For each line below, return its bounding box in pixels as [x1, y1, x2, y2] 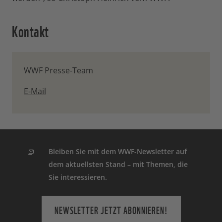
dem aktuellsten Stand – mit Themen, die [49, 160, 188, 169]
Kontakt [12, 18, 49, 42]
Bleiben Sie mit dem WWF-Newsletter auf [49, 147, 187, 156]
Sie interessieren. [49, 172, 108, 182]
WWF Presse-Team [24, 65, 93, 76]
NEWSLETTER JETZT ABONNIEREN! [54, 202, 168, 217]
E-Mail [24, 86, 46, 97]
